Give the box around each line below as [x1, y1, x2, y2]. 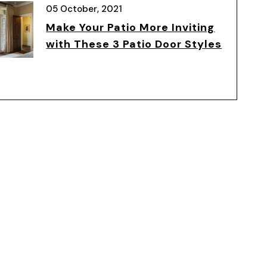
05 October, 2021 [46, 3, 123, 15]
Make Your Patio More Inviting [46, 20, 215, 35]
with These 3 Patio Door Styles [46, 37, 222, 51]
